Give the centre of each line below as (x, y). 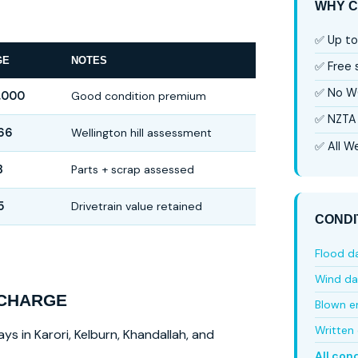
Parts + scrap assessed (133, 169)
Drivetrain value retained (137, 206)
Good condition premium (139, 95)
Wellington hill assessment (141, 132)
